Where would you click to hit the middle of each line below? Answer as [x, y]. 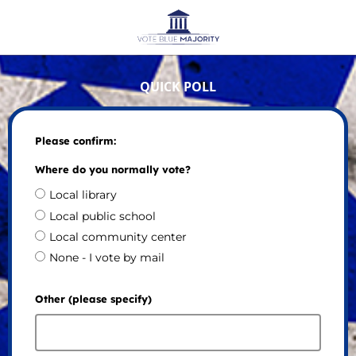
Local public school [102, 216]
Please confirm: [75, 141]
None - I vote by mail [106, 257]
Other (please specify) [93, 298]
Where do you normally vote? [112, 170]
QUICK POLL [178, 86]
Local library [83, 195]
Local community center [118, 236]
